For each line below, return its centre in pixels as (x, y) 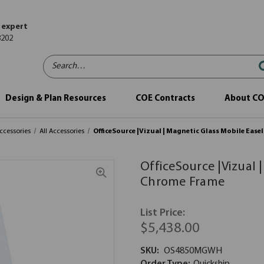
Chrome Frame (182, 182)
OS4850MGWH (193, 251)
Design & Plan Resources (55, 99)
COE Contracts (165, 99)
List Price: (163, 213)
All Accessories (62, 131)
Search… (60, 60)
